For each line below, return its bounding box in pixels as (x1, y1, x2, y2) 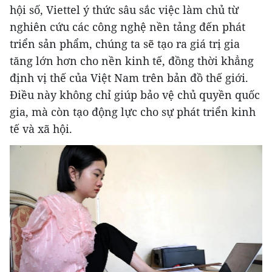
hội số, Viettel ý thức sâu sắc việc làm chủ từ (10, 2, 239, 18)
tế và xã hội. (10, 121, 72, 137)
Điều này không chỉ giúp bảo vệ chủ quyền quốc (10, 87, 260, 103)
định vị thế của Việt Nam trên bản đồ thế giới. (10, 70, 248, 86)
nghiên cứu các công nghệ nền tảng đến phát (10, 19, 245, 35)
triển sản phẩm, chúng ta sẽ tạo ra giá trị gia (10, 36, 240, 52)
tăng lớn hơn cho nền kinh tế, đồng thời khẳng (10, 53, 254, 69)
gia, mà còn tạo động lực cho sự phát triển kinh (10, 104, 256, 120)
